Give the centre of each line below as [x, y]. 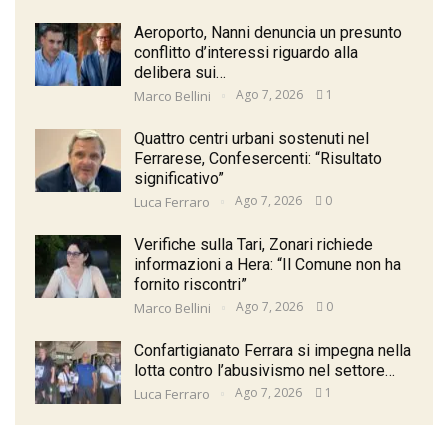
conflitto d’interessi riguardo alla [246, 52]
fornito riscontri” [190, 284]
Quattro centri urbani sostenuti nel [251, 138]
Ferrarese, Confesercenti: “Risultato [258, 158]
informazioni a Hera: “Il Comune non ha [267, 264]
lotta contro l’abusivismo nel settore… [264, 370]
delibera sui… [180, 72]
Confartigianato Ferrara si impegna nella [272, 350]
